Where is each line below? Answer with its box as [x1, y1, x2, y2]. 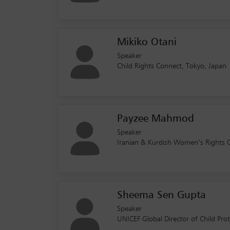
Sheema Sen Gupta [117, 190, 206, 201]
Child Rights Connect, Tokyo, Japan [117, 63, 226, 70]
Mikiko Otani [117, 37, 177, 48]
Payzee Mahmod [117, 113, 194, 124]
